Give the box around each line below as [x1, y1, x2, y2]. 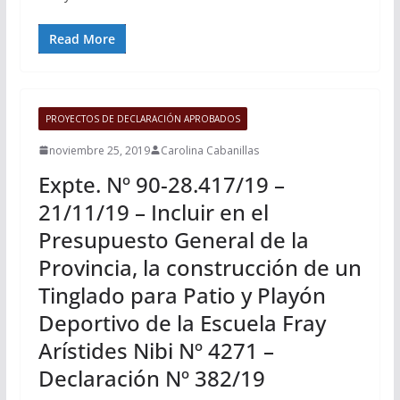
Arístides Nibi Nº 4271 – [37, 335, 274, 365]
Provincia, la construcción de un [37, 252, 362, 282]
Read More [48, 29, 115, 47]
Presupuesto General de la [37, 224, 309, 254]
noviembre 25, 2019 [48, 142, 150, 158]
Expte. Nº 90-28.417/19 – [37, 169, 285, 199]
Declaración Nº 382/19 [37, 362, 265, 393]
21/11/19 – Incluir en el [37, 196, 269, 227]
